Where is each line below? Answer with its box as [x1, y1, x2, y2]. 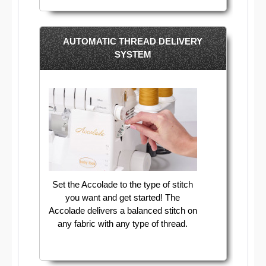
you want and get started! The [65, 192, 180, 203]
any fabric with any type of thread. [58, 218, 188, 229]
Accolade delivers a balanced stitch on [48, 205, 197, 216]
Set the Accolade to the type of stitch [52, 179, 194, 190]
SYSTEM [114, 49, 151, 60]
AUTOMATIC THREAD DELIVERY [63, 36, 203, 47]
